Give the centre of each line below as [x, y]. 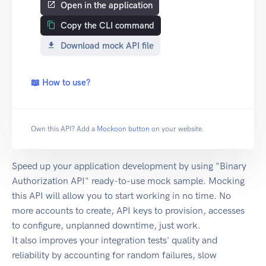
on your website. [178, 129]
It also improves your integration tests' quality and [115, 240]
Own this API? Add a [63, 129]
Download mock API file [107, 46]
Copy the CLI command [107, 26]
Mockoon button [123, 129]
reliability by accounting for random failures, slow [114, 255]
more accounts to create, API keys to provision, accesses [128, 211]
